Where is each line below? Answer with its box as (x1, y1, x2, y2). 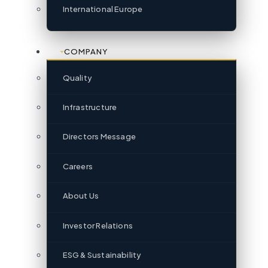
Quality (62, 72, 92, 83)
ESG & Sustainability (62, 250, 142, 260)
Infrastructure (62, 102, 117, 112)
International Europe (62, 4, 143, 14)
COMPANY (63, 46, 108, 56)
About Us (62, 191, 99, 201)
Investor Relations (62, 220, 133, 230)
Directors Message (62, 132, 136, 142)
